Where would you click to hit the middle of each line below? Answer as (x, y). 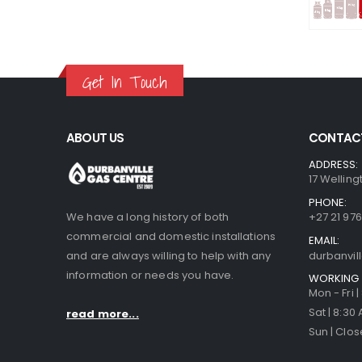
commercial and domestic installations (171, 236)
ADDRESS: (334, 164)
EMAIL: (324, 240)
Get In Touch (125, 82)
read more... (103, 314)
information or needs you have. (150, 275)
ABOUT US (95, 137)
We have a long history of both (148, 217)
